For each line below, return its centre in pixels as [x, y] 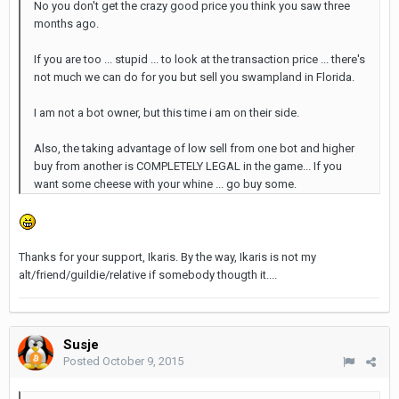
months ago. [66, 24]
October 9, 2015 [143, 361]
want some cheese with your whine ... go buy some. [165, 184]
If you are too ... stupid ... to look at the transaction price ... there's [199, 59]
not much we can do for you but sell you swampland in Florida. [194, 77]
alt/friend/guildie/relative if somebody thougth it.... [148, 274]
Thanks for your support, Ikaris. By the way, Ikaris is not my [167, 256]
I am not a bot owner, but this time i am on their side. [167, 113]
